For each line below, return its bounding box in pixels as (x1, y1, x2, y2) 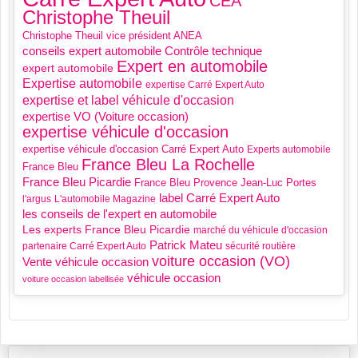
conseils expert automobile (22, 45, 161, 58)
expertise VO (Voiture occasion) (22, 109, 189, 124)
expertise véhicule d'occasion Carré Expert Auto (22, 143, 244, 156)
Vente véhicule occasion (22, 255, 149, 269)
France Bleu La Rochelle (82, 156, 255, 174)
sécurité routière (225, 241, 296, 253)
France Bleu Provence (134, 177, 237, 189)
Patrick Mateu (149, 239, 222, 253)
